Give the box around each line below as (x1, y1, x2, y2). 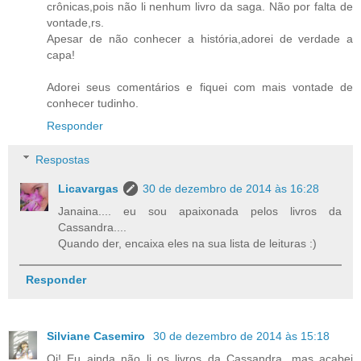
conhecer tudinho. (47, 97, 139, 110)
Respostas (35, 152, 90, 166)
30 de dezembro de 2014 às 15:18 (153, 329, 330, 342)
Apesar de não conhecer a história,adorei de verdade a (47, 32, 353, 46)
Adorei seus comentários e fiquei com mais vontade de (47, 81, 353, 94)
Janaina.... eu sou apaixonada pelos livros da (58, 204, 342, 218)
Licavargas (58, 181, 119, 195)
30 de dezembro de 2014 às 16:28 (143, 181, 320, 195)
